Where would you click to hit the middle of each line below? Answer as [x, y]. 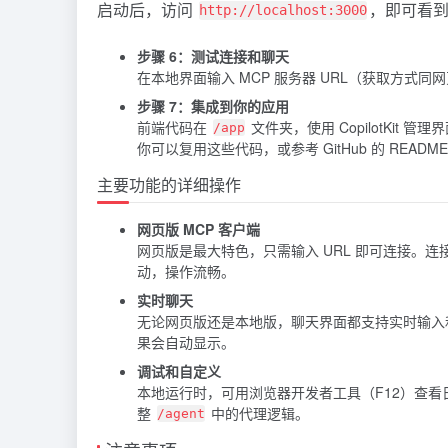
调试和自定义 [179, 370]
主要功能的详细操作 [169, 184]
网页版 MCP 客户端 [198, 228]
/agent [181, 414]
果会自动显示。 [186, 341]
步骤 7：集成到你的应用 [213, 105]
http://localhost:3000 [283, 10]
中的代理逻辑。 [258, 412]
